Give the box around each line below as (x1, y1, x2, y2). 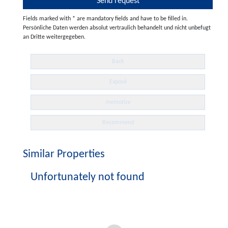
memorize (105, 99, 131, 105)
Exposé (109, 78, 127, 85)
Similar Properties (23, 148, 105, 160)
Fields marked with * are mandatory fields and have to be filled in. (23, 15, 188, 22)
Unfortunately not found (31, 172, 145, 184)
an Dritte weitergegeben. (23, 34, 85, 40)
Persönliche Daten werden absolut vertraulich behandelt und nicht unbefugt (23, 24, 211, 31)
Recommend (102, 119, 134, 126)
